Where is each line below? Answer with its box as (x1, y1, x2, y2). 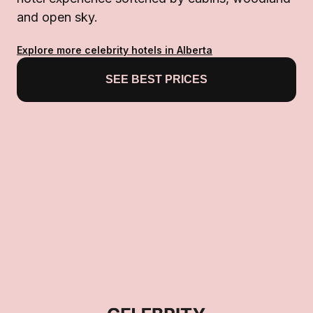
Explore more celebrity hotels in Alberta (17, 43, 212, 56)
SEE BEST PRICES (105, 73, 208, 85)
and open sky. (17, 9, 98, 24)
